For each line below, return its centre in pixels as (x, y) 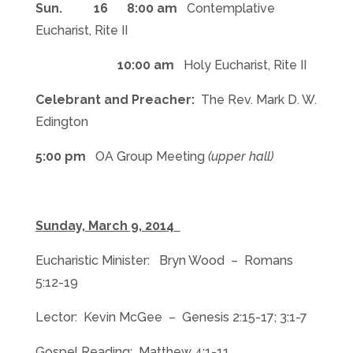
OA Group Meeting (151, 156)
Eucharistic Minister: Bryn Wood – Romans (164, 260)
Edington (61, 122)
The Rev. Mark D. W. (258, 100)
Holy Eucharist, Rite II (243, 65)
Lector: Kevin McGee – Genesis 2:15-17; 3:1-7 (171, 317)
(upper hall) (240, 156)
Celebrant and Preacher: (118, 100)
